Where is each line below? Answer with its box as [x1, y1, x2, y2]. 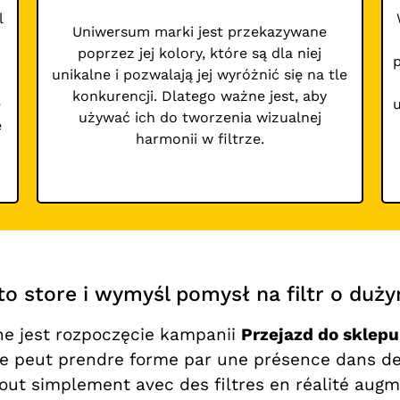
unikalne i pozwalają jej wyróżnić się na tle [52, 66, 348, 84]
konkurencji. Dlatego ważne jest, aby [72, 87, 328, 105]
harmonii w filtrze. [135, 130, 264, 148]
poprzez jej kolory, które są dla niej [78, 45, 322, 62]
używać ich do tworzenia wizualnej [78, 109, 321, 127]
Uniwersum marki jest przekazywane [72, 23, 328, 41]
